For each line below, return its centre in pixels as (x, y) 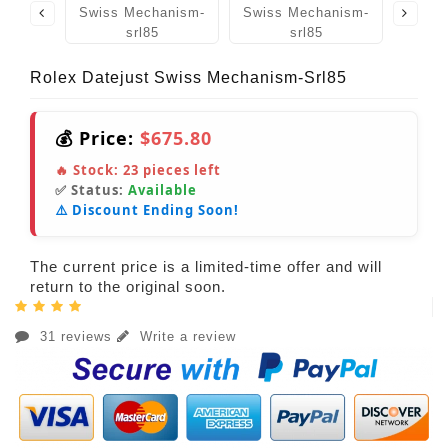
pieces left (180, 170)
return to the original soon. (128, 287)
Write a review (185, 337)
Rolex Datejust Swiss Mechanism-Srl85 (188, 78)
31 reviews (76, 337)
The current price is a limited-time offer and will (206, 267)
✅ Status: (91, 190)
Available (162, 190)
